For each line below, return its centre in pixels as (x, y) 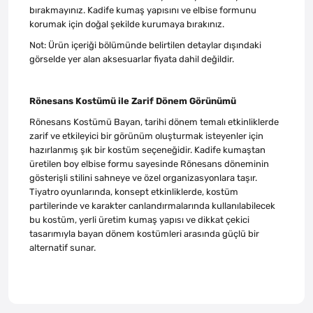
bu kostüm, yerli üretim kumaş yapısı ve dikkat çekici (139, 219)
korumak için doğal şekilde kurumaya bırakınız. (127, 24)
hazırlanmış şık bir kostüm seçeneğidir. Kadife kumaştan (147, 150)
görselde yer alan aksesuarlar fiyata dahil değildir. (132, 59)
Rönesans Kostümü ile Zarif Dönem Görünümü (133, 101)
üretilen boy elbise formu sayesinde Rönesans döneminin (149, 163)
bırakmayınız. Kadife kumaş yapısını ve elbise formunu (143, 10)
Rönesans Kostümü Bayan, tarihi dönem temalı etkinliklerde (154, 122)
